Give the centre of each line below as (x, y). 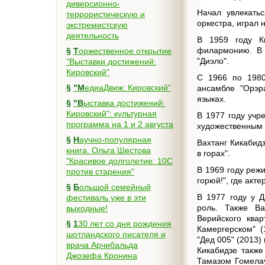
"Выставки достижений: (111, 62)
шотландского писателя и (116, 234)
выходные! (87, 208)
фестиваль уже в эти (106, 198)
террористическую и (106, 14)
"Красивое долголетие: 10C (119, 161)
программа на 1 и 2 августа (120, 124)
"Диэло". (213, 61)
